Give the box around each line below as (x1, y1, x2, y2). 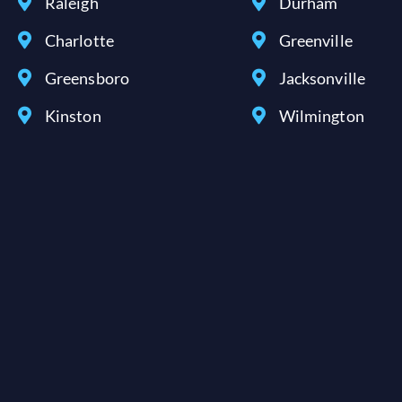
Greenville (278, 31, 353, 50)
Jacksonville (278, 68, 365, 88)
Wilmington (278, 106, 364, 126)
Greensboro (45, 68, 129, 88)
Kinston (45, 106, 101, 126)
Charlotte (45, 31, 114, 50)
